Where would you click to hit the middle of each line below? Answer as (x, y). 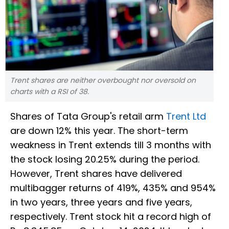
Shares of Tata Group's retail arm (88, 117)
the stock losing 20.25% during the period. (105, 159)
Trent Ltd (186, 117)
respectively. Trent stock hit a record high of (111, 217)
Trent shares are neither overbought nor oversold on (103, 81)
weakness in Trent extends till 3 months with (111, 145)
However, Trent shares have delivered (96, 174)
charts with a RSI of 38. (50, 92)
